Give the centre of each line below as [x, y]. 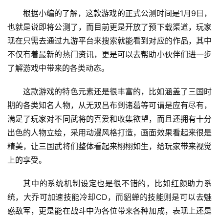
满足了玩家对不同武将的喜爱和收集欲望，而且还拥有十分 [109, 119]
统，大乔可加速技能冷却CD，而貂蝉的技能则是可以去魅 [109, 197]
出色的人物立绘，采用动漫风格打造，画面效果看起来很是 [109, 133]
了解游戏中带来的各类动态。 [58, 68]
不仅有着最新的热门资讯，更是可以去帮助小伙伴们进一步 [109, 55]
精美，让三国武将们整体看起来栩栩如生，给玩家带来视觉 [109, 146]
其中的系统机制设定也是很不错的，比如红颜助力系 [117, 184]
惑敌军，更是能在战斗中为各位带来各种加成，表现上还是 [109, 211]
